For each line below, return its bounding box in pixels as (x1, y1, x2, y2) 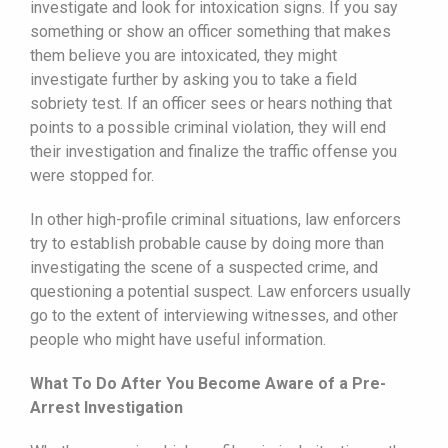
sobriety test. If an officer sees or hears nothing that (30, 93, 392, 113)
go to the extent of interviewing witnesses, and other (30, 305, 398, 325)
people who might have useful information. (30, 329, 326, 349)
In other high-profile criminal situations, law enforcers (30, 209, 401, 229)
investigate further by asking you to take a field (30, 69, 357, 89)
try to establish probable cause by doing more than (30, 233, 384, 253)
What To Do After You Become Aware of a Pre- (30, 373, 386, 393)
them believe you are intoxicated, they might (30, 45, 337, 65)
